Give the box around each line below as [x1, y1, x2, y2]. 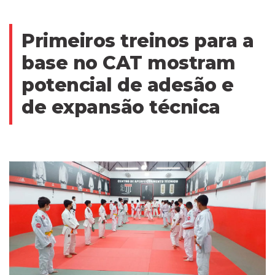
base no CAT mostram [21, 52, 236, 75]
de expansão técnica [21, 96, 220, 119]
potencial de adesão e [21, 74, 234, 97]
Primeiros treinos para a [21, 29, 254, 53]
